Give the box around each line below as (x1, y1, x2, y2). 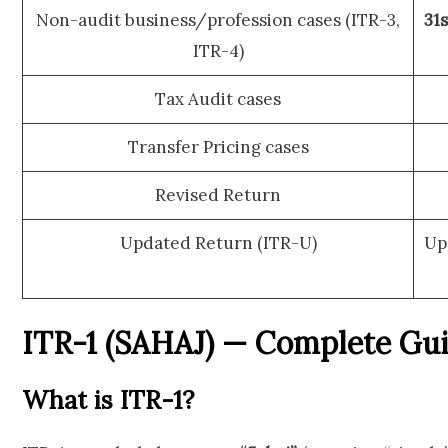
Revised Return (155, 183, 281, 206)
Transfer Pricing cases (127, 135, 309, 158)
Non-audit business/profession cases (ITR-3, (36, 8, 400, 31)
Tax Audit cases (155, 87, 281, 110)
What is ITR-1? (22, 384, 194, 417)
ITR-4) (192, 39, 244, 62)
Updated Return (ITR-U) (119, 231, 317, 254)
